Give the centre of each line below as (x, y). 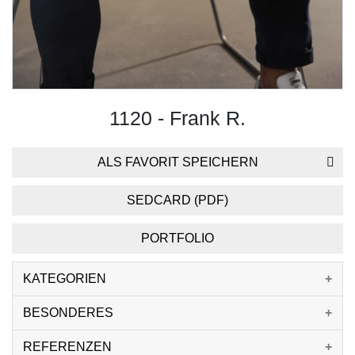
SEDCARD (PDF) (177, 200)
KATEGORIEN (65, 278)
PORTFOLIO (177, 238)
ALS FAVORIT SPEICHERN (177, 162)
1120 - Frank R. (177, 118)
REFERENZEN (67, 346)
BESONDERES (68, 312)
